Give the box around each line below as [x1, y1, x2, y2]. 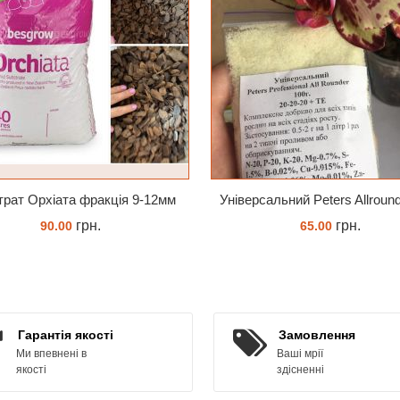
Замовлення [279, 327, 355, 342]
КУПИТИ [309, 296, 355, 310]
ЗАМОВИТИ [40, 296, 104, 310]
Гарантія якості [17, 327, 113, 342]
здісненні [277, 362, 324, 376]
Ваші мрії [277, 346, 323, 360]
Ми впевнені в [15, 346, 87, 360]
